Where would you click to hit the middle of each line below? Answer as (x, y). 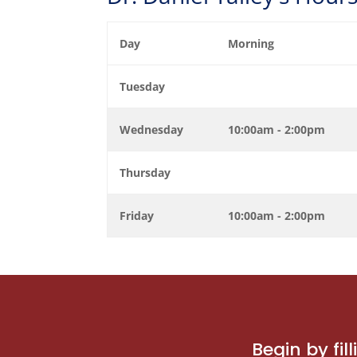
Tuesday (143, 87)
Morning (251, 44)
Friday (137, 216)
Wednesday (152, 130)
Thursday (145, 173)
